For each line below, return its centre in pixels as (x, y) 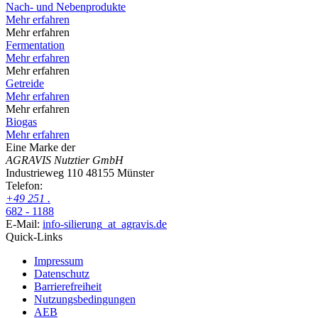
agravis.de (144, 224)
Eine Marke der (40, 147)
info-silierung (72, 224)
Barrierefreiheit (68, 286)
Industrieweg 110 (44, 172)
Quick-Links (34, 236)
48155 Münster (120, 172)
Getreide (25, 83)
